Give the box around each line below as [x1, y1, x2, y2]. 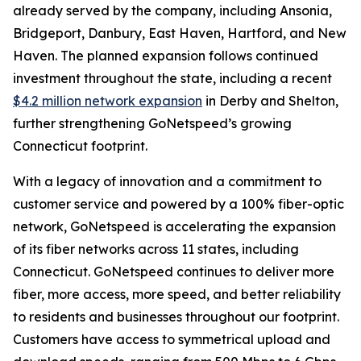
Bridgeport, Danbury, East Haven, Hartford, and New [13, 25, 346, 41]
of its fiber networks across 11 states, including [13, 241, 299, 257]
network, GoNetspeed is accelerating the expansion [13, 218, 336, 234]
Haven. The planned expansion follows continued [13, 48, 318, 64]
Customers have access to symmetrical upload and [13, 331, 330, 347]
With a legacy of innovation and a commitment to [13, 173, 322, 189]
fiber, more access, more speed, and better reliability [13, 286, 341, 302]
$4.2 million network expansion [13, 93, 202, 109]
